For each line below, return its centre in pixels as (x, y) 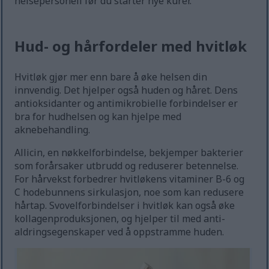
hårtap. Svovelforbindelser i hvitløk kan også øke (125, 206)
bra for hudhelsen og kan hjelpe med (98, 117)
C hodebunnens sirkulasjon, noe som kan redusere (129, 192)
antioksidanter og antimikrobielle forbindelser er (126, 104)
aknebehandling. (53, 130)
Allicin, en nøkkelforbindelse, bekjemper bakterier (129, 153)
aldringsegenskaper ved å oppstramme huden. (119, 232)
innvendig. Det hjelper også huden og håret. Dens (126, 90)
